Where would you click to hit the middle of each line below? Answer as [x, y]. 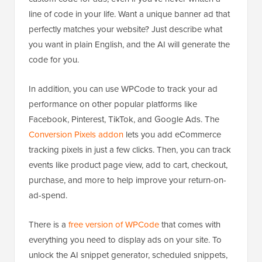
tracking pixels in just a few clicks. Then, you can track [130, 150]
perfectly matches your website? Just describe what [125, 29]
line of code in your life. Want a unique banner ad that [129, 14]
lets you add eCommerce [172, 135]
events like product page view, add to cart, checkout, [128, 165]
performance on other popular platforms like [113, 104]
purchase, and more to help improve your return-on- [127, 180]
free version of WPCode [114, 225]
